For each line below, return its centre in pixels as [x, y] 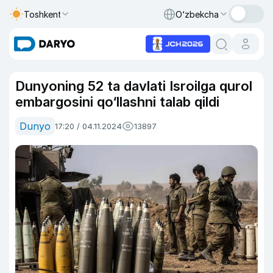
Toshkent [43, 14]
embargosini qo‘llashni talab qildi [117, 102]
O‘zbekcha [197, 14]
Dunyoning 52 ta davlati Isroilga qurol [134, 86]
